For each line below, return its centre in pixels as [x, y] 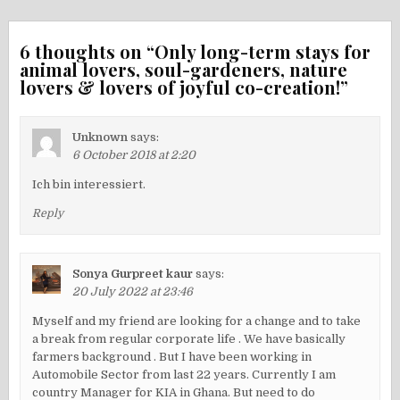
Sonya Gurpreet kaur [133, 274]
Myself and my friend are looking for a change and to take [197, 321]
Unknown [100, 137]
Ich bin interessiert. [89, 185]
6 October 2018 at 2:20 [134, 155]
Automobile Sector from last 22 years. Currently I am [184, 375]
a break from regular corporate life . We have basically [189, 339]
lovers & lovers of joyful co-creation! [180, 87]
